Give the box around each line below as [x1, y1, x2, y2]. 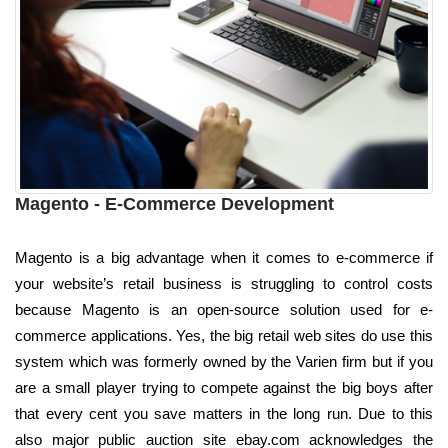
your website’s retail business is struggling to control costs [15, 274, 433, 292]
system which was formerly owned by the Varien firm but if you [15, 352, 433, 370]
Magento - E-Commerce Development [15, 193, 334, 214]
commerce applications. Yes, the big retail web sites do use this [15, 326, 433, 344]
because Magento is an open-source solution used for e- [15, 300, 433, 318]
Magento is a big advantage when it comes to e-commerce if [15, 248, 433, 266]
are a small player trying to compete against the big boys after [15, 378, 433, 396]
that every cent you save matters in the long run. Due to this [15, 404, 433, 422]
